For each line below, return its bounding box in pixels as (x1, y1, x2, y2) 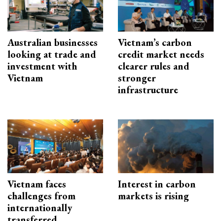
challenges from (7, 189, 75, 203)
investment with (7, 60, 77, 73)
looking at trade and (7, 48, 96, 61)
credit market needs (118, 48, 204, 61)
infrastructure (118, 83, 178, 97)
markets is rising (118, 189, 189, 203)
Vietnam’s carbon (118, 36, 192, 49)
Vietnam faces (7, 178, 66, 191)
